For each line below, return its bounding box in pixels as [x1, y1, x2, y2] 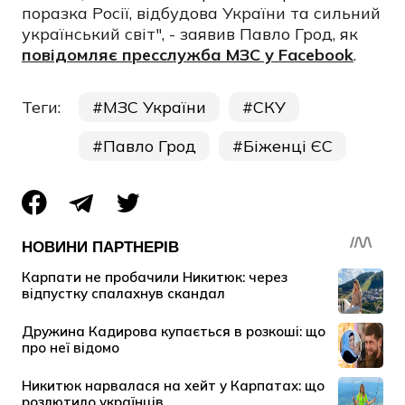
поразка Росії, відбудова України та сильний [22, 3, 381, 24]
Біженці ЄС [243, 136, 333, 156]
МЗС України [103, 97, 206, 118]
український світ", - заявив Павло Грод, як [22, 24, 358, 44]
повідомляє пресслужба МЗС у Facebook [22, 44, 353, 65]
